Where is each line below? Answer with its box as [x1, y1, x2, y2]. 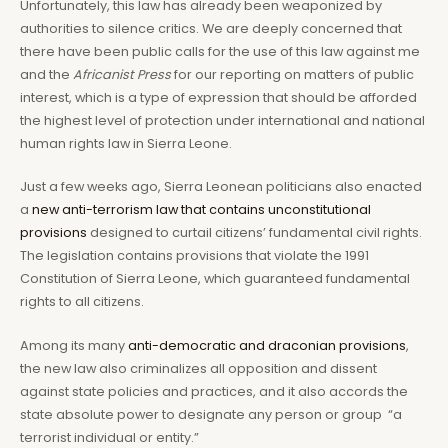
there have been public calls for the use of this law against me [20, 42, 420, 60]
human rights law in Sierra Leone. [20, 134, 232, 152]
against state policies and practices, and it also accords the [20, 382, 408, 400]
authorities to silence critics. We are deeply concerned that [20, 19, 402, 37]
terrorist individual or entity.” [20, 428, 199, 446]
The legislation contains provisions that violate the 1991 [20, 247, 369, 265]
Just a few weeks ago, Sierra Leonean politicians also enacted [20, 178, 422, 196]
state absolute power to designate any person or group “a [20, 405, 402, 423]
